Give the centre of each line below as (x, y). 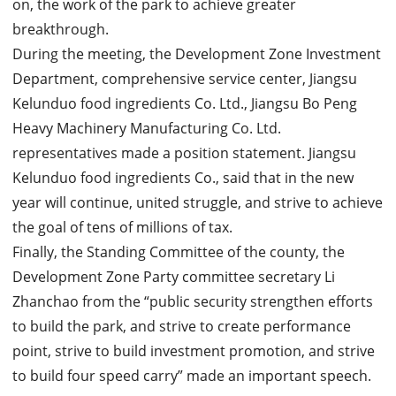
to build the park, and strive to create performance (181, 326)
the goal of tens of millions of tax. (122, 227)
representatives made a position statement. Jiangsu (184, 153)
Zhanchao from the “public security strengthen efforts (192, 301)
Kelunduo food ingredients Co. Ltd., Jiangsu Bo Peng (184, 103)
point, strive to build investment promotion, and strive (193, 351)
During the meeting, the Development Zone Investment (196, 54)
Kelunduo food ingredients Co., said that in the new (183, 178)
